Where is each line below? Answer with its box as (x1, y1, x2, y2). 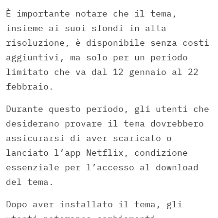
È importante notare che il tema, (6, 7, 177, 19)
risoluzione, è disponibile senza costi (6, 36, 209, 48)
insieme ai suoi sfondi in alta (6, 22, 166, 34)
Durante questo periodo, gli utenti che (6, 103, 209, 114)
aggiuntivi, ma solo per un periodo (6, 51, 188, 63)
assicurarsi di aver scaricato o (6, 132, 172, 144)
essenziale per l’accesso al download (6, 161, 199, 173)
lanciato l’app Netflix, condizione (6, 146, 188, 158)
